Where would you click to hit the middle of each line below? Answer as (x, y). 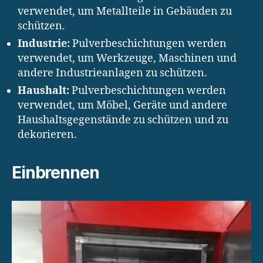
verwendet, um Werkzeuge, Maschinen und (127, 58)
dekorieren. (47, 134)
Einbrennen (55, 172)
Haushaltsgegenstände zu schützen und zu (123, 120)
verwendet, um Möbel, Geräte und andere (122, 105)
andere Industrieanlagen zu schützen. (112, 73)
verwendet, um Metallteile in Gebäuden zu (125, 11)
